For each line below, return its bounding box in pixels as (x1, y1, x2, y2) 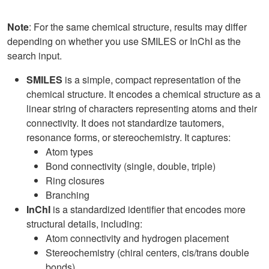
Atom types (46, 145, 93, 159)
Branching (46, 188, 89, 202)
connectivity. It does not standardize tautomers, (26, 116, 224, 130)
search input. (7, 49, 62, 62)
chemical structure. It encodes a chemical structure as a (26, 87, 261, 101)
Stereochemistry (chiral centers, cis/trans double (46, 246, 249, 259)
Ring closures (46, 174, 104, 187)
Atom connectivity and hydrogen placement (46, 231, 229, 245)
